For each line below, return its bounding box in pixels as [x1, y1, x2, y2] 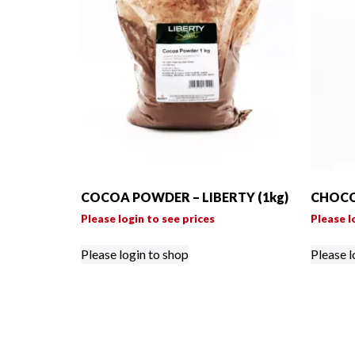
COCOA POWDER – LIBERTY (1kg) [81, 189, 288, 205]
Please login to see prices [81, 212, 215, 226]
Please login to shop [81, 246, 189, 262]
